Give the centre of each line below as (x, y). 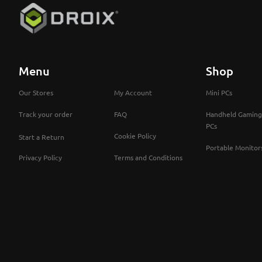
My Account (133, 93)
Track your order (46, 114)
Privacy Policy (40, 158)
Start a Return (42, 137)
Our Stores (36, 93)
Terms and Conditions (148, 158)
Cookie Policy (135, 136)
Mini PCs (219, 93)
